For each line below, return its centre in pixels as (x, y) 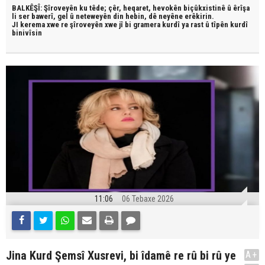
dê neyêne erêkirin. (181, 16)
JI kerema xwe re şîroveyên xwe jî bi (72, 25)
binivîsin (27, 33)
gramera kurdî (157, 25)
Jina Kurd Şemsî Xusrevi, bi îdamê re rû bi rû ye (121, 256)
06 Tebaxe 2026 (148, 199)
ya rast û (196, 25)
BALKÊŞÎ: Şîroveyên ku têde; (60, 8)
